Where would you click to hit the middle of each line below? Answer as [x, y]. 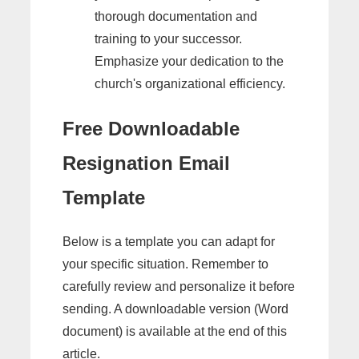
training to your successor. [168, 39]
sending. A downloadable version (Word [175, 309]
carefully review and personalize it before [179, 286]
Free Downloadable [151, 128]
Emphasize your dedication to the [189, 62]
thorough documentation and [176, 17]
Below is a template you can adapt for [169, 241]
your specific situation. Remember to [165, 264]
